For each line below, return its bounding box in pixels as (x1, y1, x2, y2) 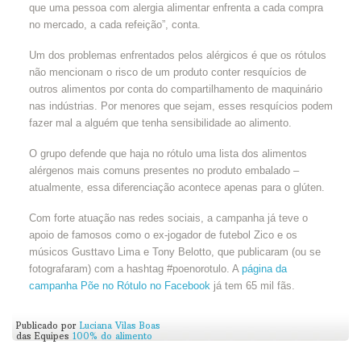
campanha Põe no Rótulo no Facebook (28, 279, 210, 292)
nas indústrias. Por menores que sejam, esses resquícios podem (28, 99, 333, 112)
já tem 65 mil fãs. (210, 279, 295, 292)
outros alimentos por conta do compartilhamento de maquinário (28, 82, 322, 95)
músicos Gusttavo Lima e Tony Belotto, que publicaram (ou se (28, 245, 321, 258)
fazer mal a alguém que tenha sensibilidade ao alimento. (28, 116, 292, 129)
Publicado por (16, 320, 77, 332)
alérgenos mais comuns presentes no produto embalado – (28, 164, 299, 176)
